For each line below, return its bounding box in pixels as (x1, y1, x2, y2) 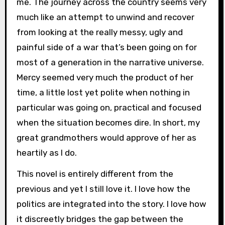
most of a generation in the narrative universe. (16, 57, 204, 67)
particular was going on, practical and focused (16, 102, 201, 113)
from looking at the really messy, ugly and (16, 27, 183, 37)
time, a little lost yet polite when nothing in (16, 87, 190, 97)
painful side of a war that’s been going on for (16, 42, 197, 52)
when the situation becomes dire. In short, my (16, 117, 200, 128)
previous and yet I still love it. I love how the (16, 184, 190, 194)
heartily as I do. (16, 147, 77, 158)
